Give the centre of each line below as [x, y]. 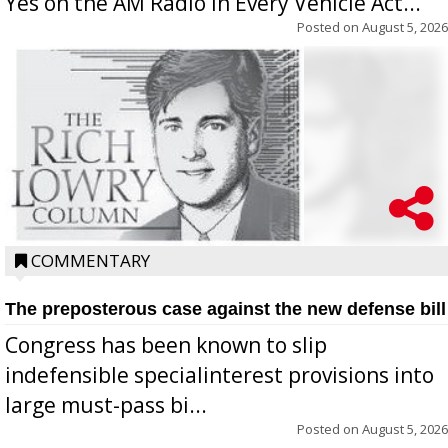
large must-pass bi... [106, 404]
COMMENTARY [90, 260]
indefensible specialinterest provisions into [219, 374]
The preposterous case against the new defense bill [225, 308]
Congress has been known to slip [166, 344]
